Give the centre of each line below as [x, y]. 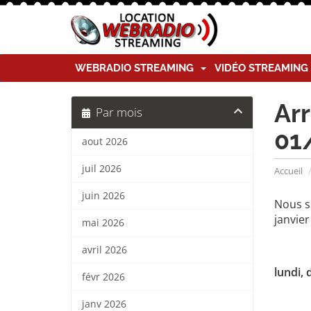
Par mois [116, 112]
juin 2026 [103, 196]
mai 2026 [103, 223]
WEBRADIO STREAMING [137, 68]
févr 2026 [103, 277]
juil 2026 [102, 169]
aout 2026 [105, 142]
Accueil [288, 171]
